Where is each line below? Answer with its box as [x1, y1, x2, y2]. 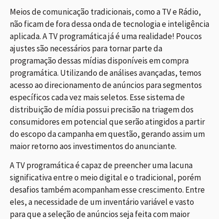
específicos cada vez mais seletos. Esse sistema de [10, 92, 185, 103]
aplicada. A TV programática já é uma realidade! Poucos [10, 31, 202, 42]
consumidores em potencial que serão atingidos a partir [10, 116, 205, 127]
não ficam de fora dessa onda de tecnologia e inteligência [10, 19, 209, 29]
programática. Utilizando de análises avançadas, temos [10, 67, 201, 78]
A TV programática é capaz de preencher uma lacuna [10, 160, 193, 171]
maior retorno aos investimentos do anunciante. [10, 141, 176, 152]
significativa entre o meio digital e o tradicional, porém [10, 172, 201, 183]
